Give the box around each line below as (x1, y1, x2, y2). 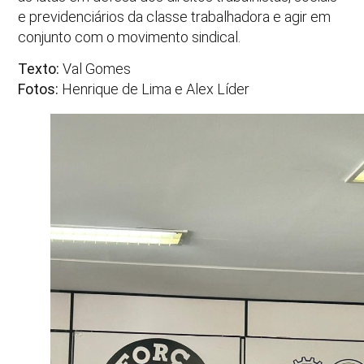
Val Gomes (59, 59, 132, 77)
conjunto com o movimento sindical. (18, 28, 241, 45)
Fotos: (18, 80, 59, 97)
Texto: (18, 59, 60, 77)
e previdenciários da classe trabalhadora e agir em (18, 7, 331, 25)
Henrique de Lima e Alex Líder (58, 80, 250, 97)
